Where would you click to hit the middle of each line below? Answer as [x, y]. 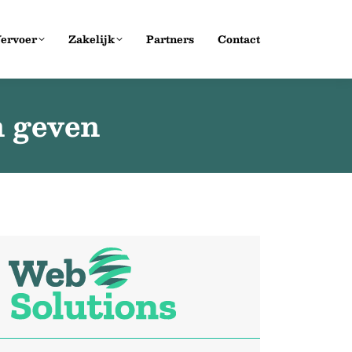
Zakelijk [92, 39]
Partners [170, 39]
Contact [239, 39]
